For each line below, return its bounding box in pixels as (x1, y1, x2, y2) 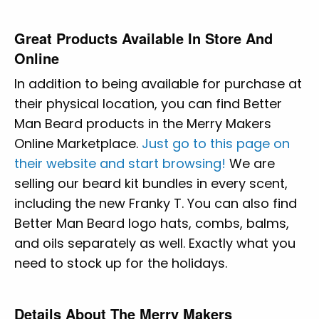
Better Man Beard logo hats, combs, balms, (14, 214, 289, 232)
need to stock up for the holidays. (14, 253, 231, 272)
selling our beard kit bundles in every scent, (14, 174, 288, 192)
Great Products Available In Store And (14, 27, 273, 48)
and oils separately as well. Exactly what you (14, 234, 296, 252)
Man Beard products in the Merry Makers (14, 114, 271, 132)
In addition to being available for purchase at (14, 74, 302, 93)
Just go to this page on (142, 134, 290, 152)
